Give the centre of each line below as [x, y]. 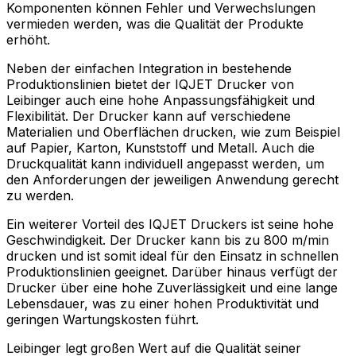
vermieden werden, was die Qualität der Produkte [155, 23]
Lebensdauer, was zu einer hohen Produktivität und [163, 303]
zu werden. [40, 195]
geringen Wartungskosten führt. [103, 319]
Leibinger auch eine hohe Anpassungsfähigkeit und [161, 100]
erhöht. [28, 39]
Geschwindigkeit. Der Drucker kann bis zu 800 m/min [168, 240]
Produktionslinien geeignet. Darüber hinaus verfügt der [172, 271]
